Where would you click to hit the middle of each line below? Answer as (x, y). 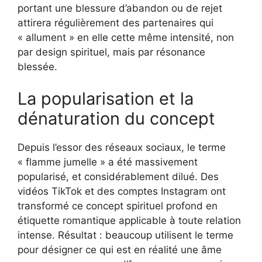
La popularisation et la (106, 99)
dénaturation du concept (116, 119)
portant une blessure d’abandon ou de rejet (120, 8)
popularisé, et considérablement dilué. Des (118, 177)
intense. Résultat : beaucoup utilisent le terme (125, 235)
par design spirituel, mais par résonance (111, 52)
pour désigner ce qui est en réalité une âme (120, 250)
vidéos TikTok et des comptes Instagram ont (122, 192)
